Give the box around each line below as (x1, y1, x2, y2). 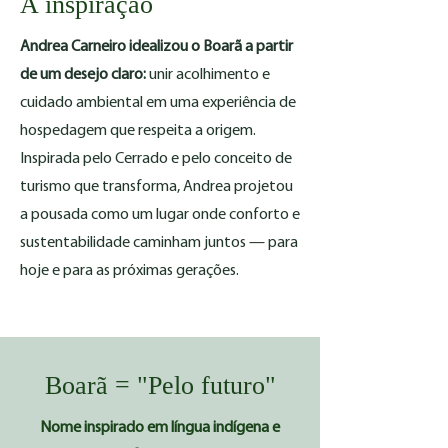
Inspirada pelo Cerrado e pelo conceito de (20, 151, 292, 167)
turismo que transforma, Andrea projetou (20, 179, 293, 195)
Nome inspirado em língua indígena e (40, 420, 280, 436)
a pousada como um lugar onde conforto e (20, 207, 300, 223)
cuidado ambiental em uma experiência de (20, 95, 296, 111)
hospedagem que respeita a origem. (20, 123, 256, 139)
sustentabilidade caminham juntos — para (20, 235, 298, 251)
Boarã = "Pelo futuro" (44, 371, 276, 400)
